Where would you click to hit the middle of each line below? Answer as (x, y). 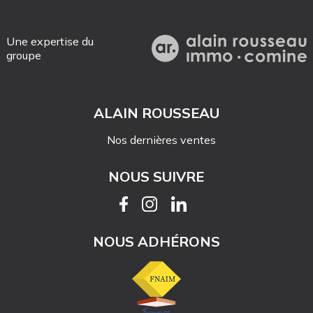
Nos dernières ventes (162, 140)
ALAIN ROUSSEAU (156, 113)
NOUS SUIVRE (156, 177)
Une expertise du (50, 42)
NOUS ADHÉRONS (156, 242)
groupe (23, 56)
